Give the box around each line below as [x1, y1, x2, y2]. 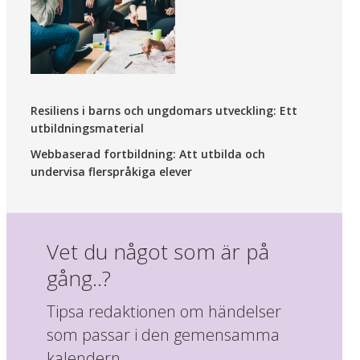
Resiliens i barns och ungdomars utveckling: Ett [30, 103, 297, 119]
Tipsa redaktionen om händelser [46, 301, 281, 323]
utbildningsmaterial [30, 121, 144, 137]
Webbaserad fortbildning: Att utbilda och [30, 146, 265, 162]
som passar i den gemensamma [46, 324, 280, 346]
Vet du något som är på [46, 237, 269, 267]
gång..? [46, 264, 111, 293]
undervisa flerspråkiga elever [30, 164, 192, 180]
